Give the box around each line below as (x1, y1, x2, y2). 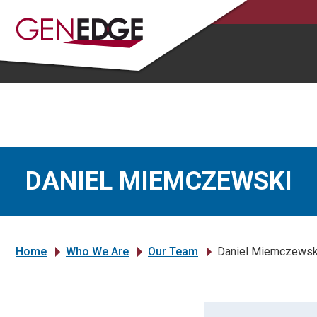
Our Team (148, 245, 198, 258)
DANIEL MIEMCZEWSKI (25, 166, 292, 196)
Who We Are (66, 245, 129, 258)
